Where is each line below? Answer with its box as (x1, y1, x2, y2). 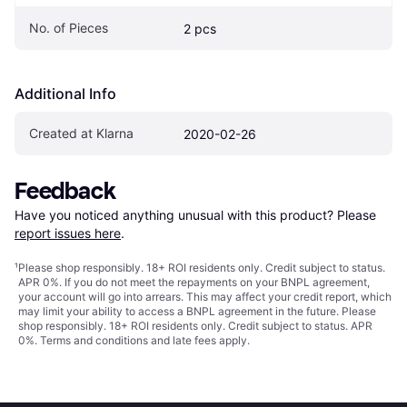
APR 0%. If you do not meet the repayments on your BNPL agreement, (18, 274, 370, 289)
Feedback (15, 176, 116, 205)
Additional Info (15, 84, 116, 103)
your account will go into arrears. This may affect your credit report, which (18, 289, 392, 303)
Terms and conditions (40, 333, 148, 347)
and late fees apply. (148, 333, 250, 347)
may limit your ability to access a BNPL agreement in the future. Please (18, 303, 376, 318)
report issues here (15, 224, 121, 241)
